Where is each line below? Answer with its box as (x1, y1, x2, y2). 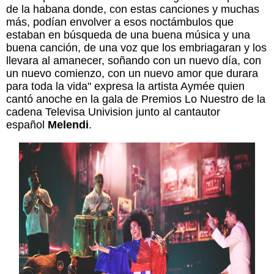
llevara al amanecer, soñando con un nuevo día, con (6, 54, 261, 67)
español (6, 119, 48, 131)
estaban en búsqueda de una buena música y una (6, 29, 250, 41)
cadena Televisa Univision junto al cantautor (6, 106, 220, 118)
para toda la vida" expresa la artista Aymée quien (6, 80, 245, 92)
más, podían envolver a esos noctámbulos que (6, 16, 234, 28)
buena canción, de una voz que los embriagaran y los (6, 42, 267, 54)
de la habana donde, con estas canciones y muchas (6, 3, 259, 15)
